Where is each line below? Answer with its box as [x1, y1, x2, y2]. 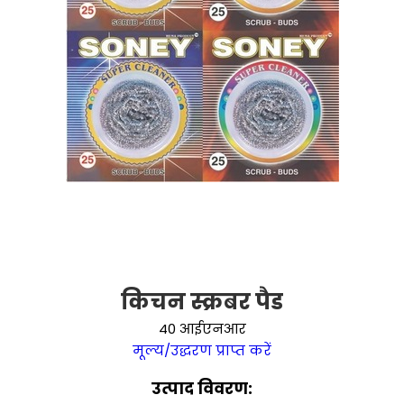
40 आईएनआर [158, 319, 246, 338]
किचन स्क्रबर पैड [121, 287, 283, 317]
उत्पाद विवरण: [151, 377, 252, 399]
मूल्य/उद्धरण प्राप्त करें [133, 341, 271, 360]
